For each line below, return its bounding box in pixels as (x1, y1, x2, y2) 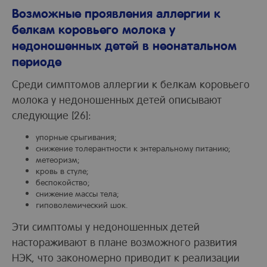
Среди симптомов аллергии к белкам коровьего (12, 77, 250, 91)
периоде (12, 52, 61, 69)
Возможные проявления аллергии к (12, 4, 221, 21)
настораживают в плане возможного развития (12, 235, 237, 249)
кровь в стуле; (36, 165, 89, 176)
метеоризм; (36, 154, 80, 165)
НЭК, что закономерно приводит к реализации (12, 250, 240, 265)
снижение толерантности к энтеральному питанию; (36, 142, 231, 154)
